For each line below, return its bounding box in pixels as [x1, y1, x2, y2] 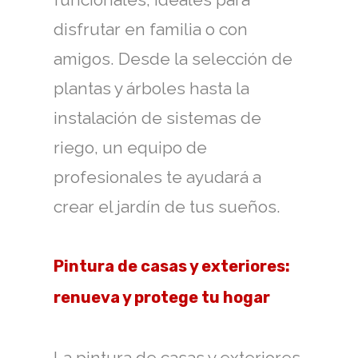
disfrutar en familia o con [54, 19, 248, 39]
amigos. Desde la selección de [54, 49, 292, 69]
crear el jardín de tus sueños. [54, 197, 280, 217]
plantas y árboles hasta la [54, 78, 249, 98]
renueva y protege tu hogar [54, 288, 270, 307]
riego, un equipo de [54, 137, 207, 157]
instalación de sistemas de [54, 108, 261, 128]
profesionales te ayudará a [54, 167, 261, 187]
